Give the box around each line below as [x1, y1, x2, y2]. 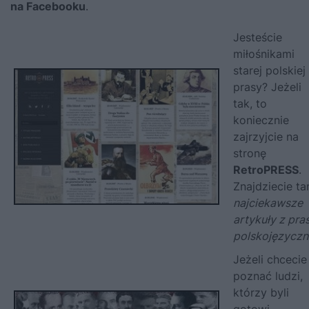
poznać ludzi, [233, 268, 303, 283]
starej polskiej [233, 63, 306, 77]
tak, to [233, 96, 267, 110]
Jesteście [233, 30, 282, 44]
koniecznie [233, 112, 289, 127]
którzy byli [233, 285, 289, 299]
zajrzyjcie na [233, 129, 299, 143]
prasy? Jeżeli [233, 79, 301, 94]
